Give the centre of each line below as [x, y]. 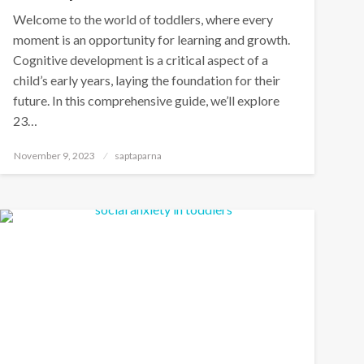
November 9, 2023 [54, 156]
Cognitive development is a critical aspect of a [140, 60]
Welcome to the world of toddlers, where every [143, 19]
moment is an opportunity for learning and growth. [151, 39]
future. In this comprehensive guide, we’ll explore [146, 100]
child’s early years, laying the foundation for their [146, 80]
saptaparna [138, 156]
